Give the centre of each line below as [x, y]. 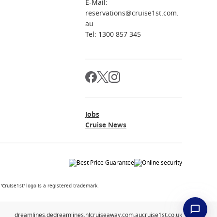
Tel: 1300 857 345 [113, 35]
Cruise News [106, 125]
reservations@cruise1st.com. [132, 13]
